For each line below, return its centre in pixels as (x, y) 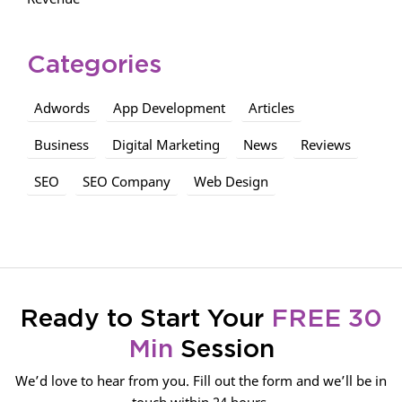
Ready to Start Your (145, 320)
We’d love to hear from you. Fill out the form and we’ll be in (201, 381)
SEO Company (127, 182)
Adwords (62, 108)
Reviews (326, 145)
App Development (169, 108)
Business (61, 145)
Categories (94, 66)
